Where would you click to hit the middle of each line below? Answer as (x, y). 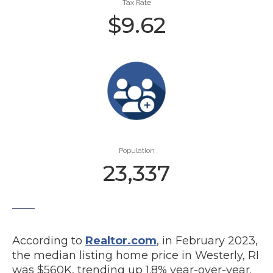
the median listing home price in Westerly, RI (136, 255)
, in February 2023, (207, 241)
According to (49, 241)
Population (136, 151)
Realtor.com (121, 241)
